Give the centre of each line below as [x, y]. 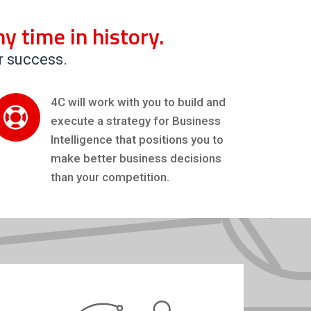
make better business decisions [136, 158]
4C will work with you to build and [138, 102]
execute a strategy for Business [135, 121]
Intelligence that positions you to [137, 140]
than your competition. [110, 177]
